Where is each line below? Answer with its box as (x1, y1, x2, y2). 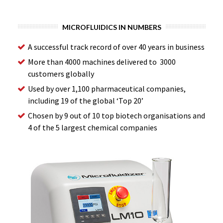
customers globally (28, 69, 94, 79)
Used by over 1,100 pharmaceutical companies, (28, 84, 186, 94)
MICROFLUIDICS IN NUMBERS (62, 23, 161, 31)
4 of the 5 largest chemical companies (28, 122, 157, 132)
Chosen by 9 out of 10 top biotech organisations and (28, 111, 205, 120)
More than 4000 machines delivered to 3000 (28, 57, 176, 67)
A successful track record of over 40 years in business (28, 42, 205, 52)
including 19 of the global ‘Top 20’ (28, 96, 143, 106)
